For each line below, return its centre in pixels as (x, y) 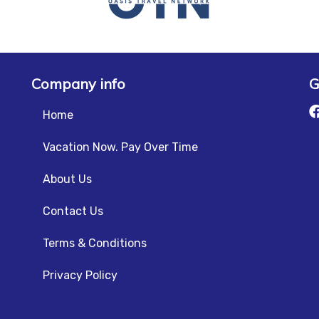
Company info (78, 83)
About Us (67, 179)
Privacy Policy (80, 275)
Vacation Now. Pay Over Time (120, 147)
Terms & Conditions (95, 243)
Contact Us (73, 211)
